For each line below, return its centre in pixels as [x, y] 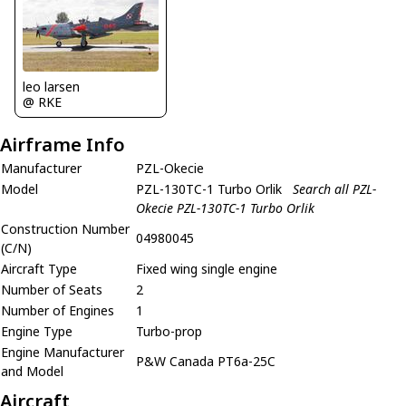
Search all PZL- [334, 188]
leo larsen [51, 86]
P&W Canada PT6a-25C [206, 361]
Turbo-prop [169, 331]
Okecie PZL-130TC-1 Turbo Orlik [225, 208]
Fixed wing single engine [207, 268]
